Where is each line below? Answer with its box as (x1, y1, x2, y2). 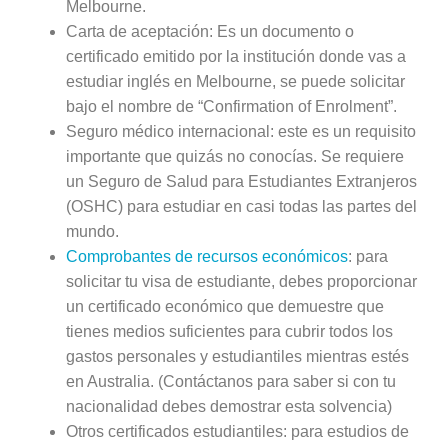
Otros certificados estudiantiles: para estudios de (66, 423, 410, 441)
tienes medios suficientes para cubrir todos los (66, 323, 394, 341)
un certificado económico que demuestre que (66, 298, 385, 316)
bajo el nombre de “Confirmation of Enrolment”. (66, 98, 402, 116)
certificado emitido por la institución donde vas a (66, 48, 407, 66)
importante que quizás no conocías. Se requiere (66, 148, 405, 166)
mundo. (66, 223, 124, 241)
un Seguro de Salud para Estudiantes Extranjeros (66, 173, 418, 191)
